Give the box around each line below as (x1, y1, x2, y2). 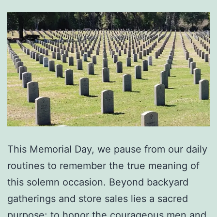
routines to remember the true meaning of (7, 159, 200, 171)
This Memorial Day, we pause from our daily (7, 143, 207, 155)
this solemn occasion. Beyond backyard (7, 176, 188, 188)
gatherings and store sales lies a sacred (7, 192, 188, 204)
